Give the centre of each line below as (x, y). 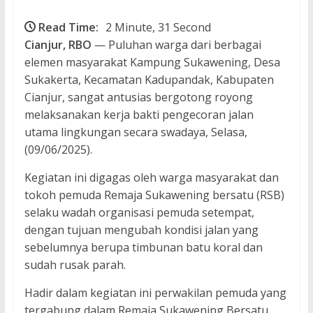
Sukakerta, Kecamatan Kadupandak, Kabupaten (149, 80)
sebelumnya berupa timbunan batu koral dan (143, 248)
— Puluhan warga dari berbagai (177, 45)
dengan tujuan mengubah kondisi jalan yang (141, 230)
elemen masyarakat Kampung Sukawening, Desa (152, 63)
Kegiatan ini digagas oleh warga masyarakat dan (151, 178)
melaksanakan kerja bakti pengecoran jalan (139, 115)
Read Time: (68, 28)
